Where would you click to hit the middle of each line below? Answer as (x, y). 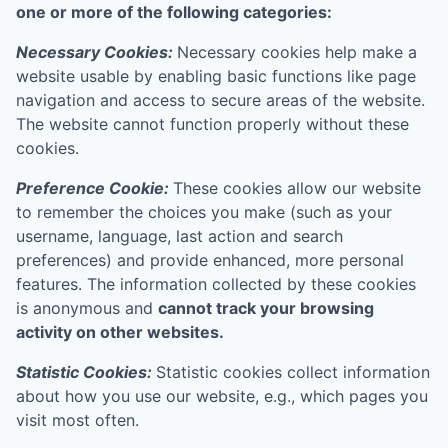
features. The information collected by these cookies (216, 284)
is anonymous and (87, 308)
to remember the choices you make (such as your (204, 212)
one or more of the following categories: (174, 12)
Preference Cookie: (94, 188)
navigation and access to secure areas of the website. (220, 100)
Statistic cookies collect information (293, 372)
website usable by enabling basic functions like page (216, 76)
